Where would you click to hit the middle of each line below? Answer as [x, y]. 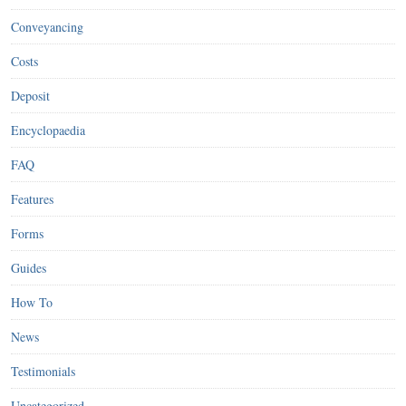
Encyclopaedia [48, 130]
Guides [29, 267]
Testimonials [43, 371]
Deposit [30, 95]
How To [32, 302]
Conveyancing [47, 26]
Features [32, 198]
